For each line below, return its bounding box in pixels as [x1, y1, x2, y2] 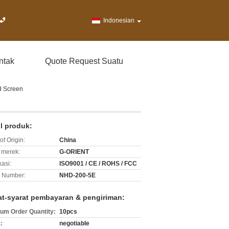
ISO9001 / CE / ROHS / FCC [59, 160, 137, 167]
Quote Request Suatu [45, 57, 123, 65]
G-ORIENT [59, 148, 89, 155]
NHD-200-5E [59, 172, 96, 179]
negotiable [59, 220, 89, 227]
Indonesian [103, 17, 134, 24]
